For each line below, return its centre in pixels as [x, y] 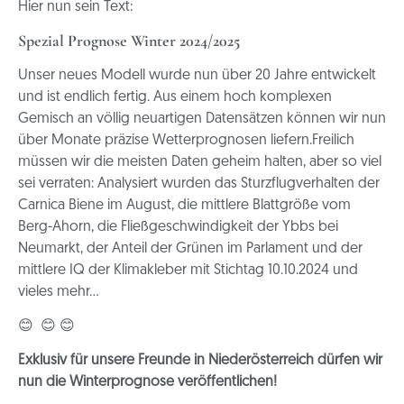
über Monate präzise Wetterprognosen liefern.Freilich [186, 140]
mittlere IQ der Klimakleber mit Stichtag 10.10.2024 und [188, 270]
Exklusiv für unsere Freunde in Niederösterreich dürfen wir [200, 361]
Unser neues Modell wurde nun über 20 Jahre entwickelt [197, 75]
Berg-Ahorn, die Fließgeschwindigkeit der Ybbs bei [178, 227]
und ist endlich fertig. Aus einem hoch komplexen [175, 97]
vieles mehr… [59, 292]
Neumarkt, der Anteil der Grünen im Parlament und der [190, 248]
